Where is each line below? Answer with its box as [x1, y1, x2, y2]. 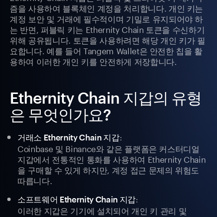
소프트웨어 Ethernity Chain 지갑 [17, 194, 136, 204]
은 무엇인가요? [10, 106, 111, 124]
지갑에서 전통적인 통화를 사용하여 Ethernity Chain [17, 152, 206, 165]
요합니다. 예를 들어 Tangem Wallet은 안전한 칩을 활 [10, 44, 203, 57]
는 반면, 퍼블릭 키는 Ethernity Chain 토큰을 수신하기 [10, 22, 205, 35]
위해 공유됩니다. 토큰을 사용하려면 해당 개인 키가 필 [10, 33, 205, 46]
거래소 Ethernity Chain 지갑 [17, 132, 120, 142]
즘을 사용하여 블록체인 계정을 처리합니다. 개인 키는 [10, 1, 203, 14]
